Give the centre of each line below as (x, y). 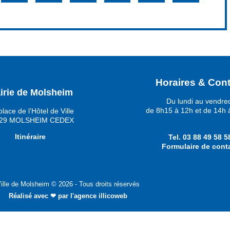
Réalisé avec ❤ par (39, 196)
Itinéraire (30, 137)
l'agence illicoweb (99, 196)
